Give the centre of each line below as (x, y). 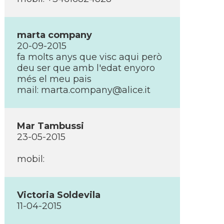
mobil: (31, 159)
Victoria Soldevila (59, 195)
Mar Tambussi (50, 126)
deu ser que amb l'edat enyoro (86, 68)
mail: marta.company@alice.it (84, 90)
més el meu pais (54, 79)
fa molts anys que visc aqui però (89, 57)
